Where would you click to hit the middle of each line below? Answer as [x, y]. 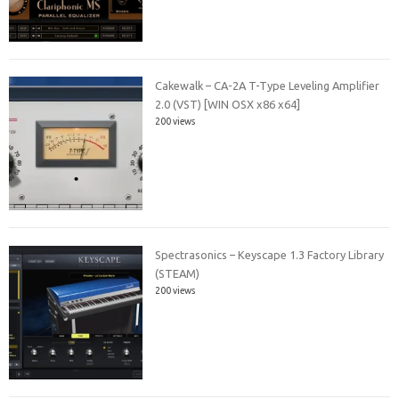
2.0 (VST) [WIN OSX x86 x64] [228, 105]
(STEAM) [178, 273]
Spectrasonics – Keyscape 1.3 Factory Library [270, 254]
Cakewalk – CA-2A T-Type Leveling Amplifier [268, 86]
